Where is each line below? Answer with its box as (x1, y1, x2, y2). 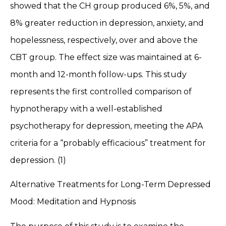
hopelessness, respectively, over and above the (10, 35, 198, 45)
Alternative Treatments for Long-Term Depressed (10, 180, 211, 190)
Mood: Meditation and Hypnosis (10, 197, 136, 207)
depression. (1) (10, 155, 66, 165)
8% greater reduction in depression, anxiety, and (10, 18, 204, 28)
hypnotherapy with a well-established (10, 103, 162, 114)
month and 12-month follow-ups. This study (10, 69, 187, 79)
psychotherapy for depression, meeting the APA (10, 121, 203, 131)
